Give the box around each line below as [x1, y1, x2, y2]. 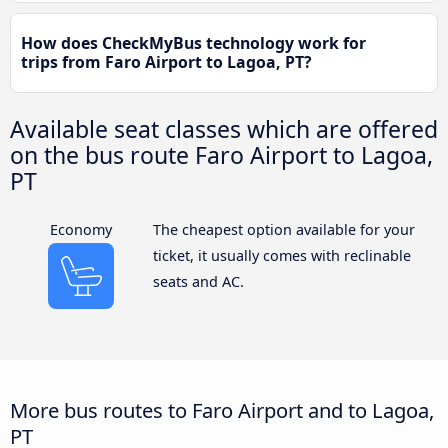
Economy [50, 220, 113, 240]
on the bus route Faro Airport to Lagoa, [10, 139, 433, 172]
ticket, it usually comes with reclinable [152, 246, 411, 266]
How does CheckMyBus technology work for [21, 32, 366, 55]
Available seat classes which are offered [10, 113, 438, 146]
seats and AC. [152, 272, 244, 292]
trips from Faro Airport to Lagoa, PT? [21, 51, 312, 74]
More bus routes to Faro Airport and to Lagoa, [10, 395, 434, 424]
